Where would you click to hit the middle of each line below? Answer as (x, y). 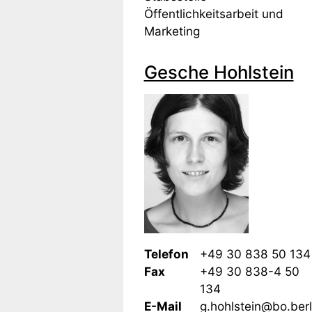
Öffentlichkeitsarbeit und (213, 13)
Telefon (166, 253)
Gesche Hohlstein (219, 72)
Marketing (172, 31)
